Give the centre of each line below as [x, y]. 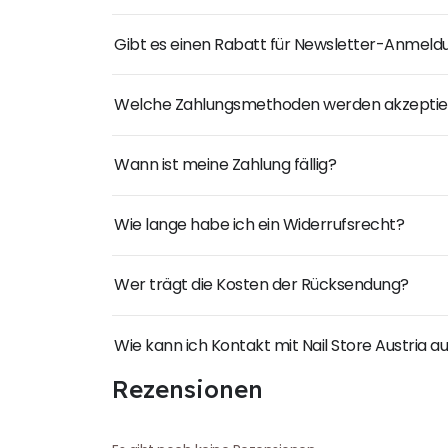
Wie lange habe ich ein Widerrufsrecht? [259, 225]
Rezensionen [187, 389]
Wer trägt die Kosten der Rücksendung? [261, 285]
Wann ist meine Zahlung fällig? [225, 165]
